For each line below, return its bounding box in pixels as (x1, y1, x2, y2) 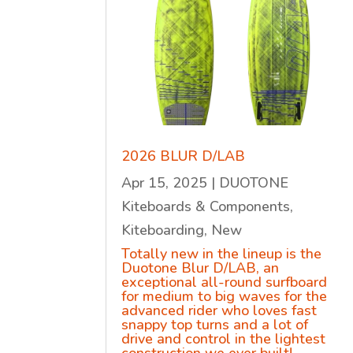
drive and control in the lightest (121, 329, 326, 349)
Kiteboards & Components (121, 197, 291, 217)
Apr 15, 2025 (121, 173, 208, 193)
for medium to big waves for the (121, 287, 328, 307)
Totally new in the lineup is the (121, 244, 322, 264)
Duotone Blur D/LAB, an (121, 258, 280, 278)
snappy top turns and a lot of (121, 315, 309, 335)
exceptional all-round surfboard (121, 273, 328, 292)
